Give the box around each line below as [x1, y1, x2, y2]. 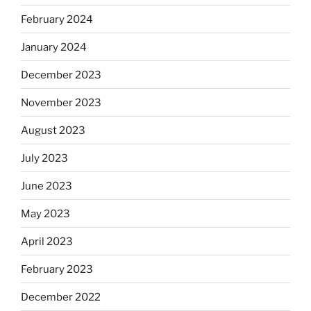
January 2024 [21, 40, 87, 53]
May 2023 [21, 207, 70, 220]
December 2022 [21, 290, 101, 303]
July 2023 [21, 151, 68, 165]
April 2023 [21, 235, 73, 248]
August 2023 [21, 124, 85, 137]
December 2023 [21, 68, 101, 81]
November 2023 [21, 96, 101, 109]
